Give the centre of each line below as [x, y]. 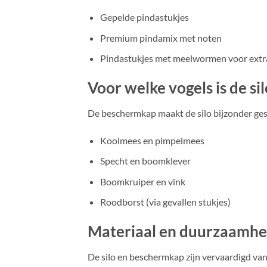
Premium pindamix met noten [161, 38]
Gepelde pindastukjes [144, 17]
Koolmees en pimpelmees [152, 140]
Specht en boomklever [145, 161]
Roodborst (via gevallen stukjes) [165, 202]
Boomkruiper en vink [142, 181]
